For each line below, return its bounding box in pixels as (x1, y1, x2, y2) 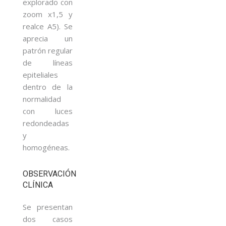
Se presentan (23, 201, 73, 212)
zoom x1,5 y (23, 9, 73, 19)
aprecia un (23, 33, 73, 43)
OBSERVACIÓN (23, 168, 76, 179)
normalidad (23, 93, 61, 104)
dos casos (23, 213, 73, 224)
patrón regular (23, 45, 73, 55)
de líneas (23, 57, 73, 68)
